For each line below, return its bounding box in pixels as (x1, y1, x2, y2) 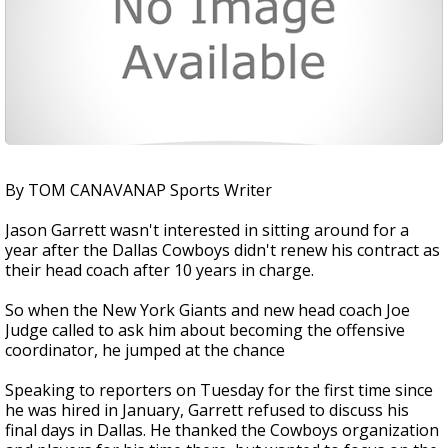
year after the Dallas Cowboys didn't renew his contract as (5, 239, 440, 261)
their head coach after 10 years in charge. (5, 259, 314, 281)
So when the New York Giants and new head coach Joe (5, 299, 410, 321)
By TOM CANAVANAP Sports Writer (5, 179, 272, 201)
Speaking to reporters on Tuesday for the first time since (5, 379, 433, 401)
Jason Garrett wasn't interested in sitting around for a (5, 219, 409, 241)
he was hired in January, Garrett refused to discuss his (5, 399, 409, 421)
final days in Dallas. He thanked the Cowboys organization (5, 419, 439, 441)
